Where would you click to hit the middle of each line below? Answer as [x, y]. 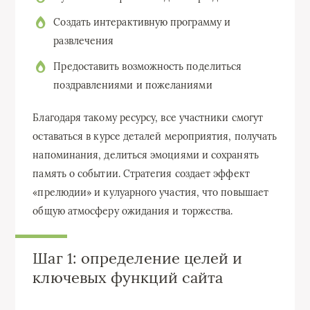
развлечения [84, 41]
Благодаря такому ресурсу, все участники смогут [148, 118]
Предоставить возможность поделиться [148, 67]
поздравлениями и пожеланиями [133, 85]
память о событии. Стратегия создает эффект [141, 174]
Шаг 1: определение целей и [138, 258]
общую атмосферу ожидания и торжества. [133, 211]
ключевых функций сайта [128, 278]
